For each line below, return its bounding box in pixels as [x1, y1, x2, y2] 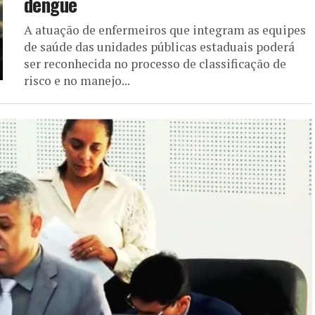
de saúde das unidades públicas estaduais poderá [24, 38, 295, 55]
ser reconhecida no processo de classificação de [24, 55, 286, 72]
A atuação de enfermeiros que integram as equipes [24, 21, 306, 38]
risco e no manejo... [24, 72, 130, 89]
